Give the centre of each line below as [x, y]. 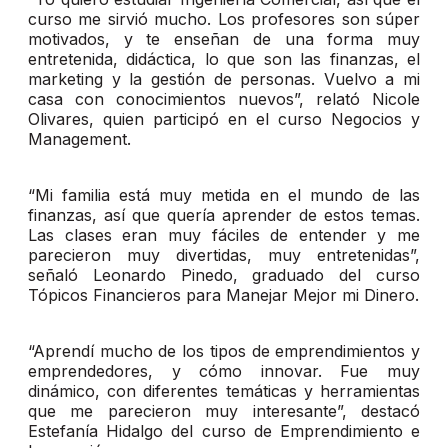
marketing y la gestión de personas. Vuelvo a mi [224, 79]
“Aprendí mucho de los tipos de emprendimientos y [224, 351]
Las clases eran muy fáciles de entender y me [224, 235]
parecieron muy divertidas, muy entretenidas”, [224, 255]
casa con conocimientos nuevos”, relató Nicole [224, 99]
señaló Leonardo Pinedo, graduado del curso [224, 275]
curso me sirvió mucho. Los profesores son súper [224, 19]
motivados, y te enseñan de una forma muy [224, 39]
